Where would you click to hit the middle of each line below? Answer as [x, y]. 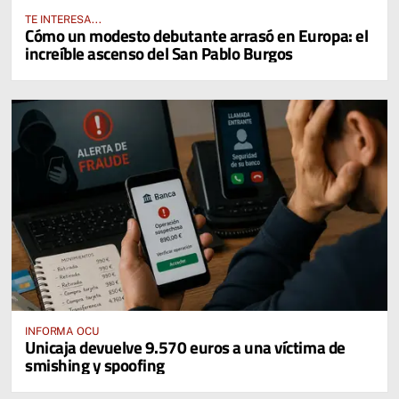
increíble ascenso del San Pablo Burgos [159, 53]
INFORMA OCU [62, 332]
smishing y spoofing [95, 365]
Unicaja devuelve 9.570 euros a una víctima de [185, 347]
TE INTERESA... [63, 20]
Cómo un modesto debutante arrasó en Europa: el [197, 36]
